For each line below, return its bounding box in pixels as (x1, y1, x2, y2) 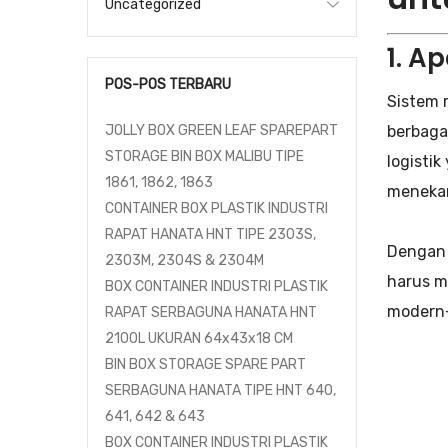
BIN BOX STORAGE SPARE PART (105, 356, 306, 373)
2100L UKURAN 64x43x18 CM (105, 330, 293, 347)
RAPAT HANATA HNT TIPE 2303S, (105, 226, 316, 243)
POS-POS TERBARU (105, 76, 231, 93)
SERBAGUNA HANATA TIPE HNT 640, (105, 382, 336, 399)
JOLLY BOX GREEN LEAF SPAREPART (105, 122, 338, 139)
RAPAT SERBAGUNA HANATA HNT (105, 304, 317, 321)
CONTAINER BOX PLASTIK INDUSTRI (105, 200, 328, 217)
